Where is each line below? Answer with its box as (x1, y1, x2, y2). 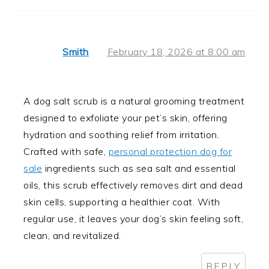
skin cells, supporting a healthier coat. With (23, 196, 220, 208)
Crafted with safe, (23, 145, 109, 158)
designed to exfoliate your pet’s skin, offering (23, 112, 228, 124)
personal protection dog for (108, 145, 232, 158)
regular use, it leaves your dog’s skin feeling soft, (23, 213, 244, 225)
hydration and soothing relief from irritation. (23, 128, 220, 141)
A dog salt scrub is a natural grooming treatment (23, 95, 245, 107)
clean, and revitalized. (23, 229, 121, 242)
